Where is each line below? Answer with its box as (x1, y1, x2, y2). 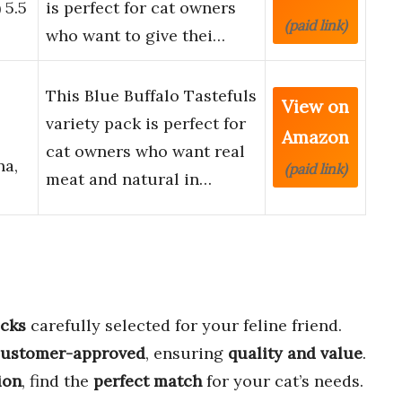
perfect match (93, 370, 202, 391)
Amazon (282, 126, 349, 149)
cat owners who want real (46, 141, 245, 162)
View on (282, 95, 349, 118)
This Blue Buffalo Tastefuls (46, 85, 257, 107)
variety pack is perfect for (46, 113, 246, 135)
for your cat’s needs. (202, 370, 363, 391)
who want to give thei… (46, 25, 225, 47)
